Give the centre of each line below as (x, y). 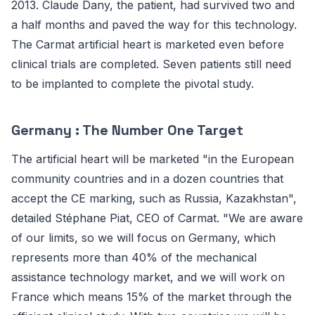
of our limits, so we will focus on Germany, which (143, 238)
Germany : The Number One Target (127, 130)
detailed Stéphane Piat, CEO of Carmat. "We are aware (157, 218)
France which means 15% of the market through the (152, 297)
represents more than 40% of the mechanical (134, 257)
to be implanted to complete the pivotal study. (133, 84)
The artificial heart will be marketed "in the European (153, 159)
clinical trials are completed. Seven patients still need (151, 64)
